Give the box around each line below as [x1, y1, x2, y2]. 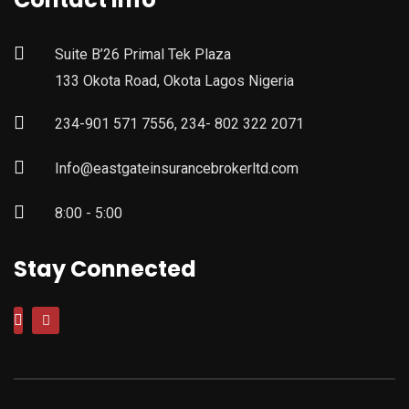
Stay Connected [14, 253, 196, 284]
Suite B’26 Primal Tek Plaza [55, 45, 231, 63]
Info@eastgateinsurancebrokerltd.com [55, 159, 299, 177]
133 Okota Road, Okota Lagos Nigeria [55, 71, 294, 89]
